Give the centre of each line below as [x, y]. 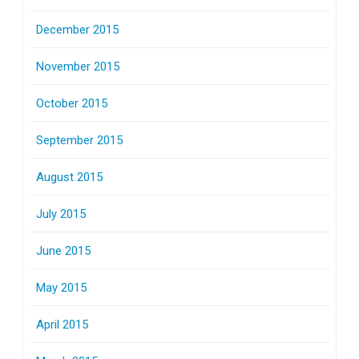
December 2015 [77, 29]
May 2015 [61, 287]
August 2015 [69, 177]
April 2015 [62, 324]
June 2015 [63, 250]
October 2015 [72, 103]
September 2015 [79, 140]
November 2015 [78, 66]
